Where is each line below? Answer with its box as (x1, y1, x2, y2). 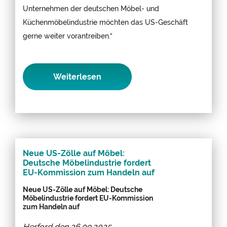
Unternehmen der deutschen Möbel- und (23, 4, 159, 13)
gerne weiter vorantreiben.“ (23, 31, 112, 40)
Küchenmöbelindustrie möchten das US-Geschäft (23, 17, 188, 26)
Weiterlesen (53, 71, 101, 82)
